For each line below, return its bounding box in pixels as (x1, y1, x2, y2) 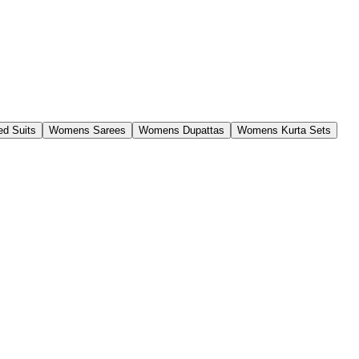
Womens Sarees (49, 123, 126, 136)
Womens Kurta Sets (237, 123, 331, 136)
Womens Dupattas (139, 123, 224, 136)
